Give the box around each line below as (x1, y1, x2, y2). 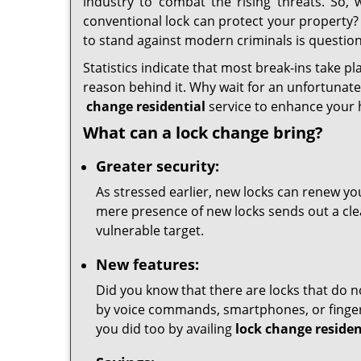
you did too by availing (96, 320, 235, 338)
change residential (86, 98, 205, 115)
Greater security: (96, 156, 219, 176)
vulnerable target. (96, 222, 204, 239)
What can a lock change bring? (83, 122, 323, 143)
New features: (96, 255, 199, 274)
